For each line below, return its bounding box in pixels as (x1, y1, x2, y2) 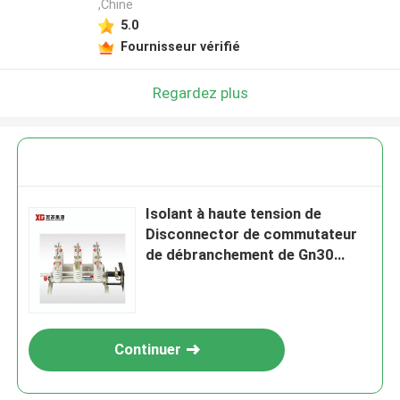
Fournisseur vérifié (120, 38, 240, 54)
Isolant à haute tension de (146, 204, 322, 223)
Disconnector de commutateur (146, 225, 358, 244)
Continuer (113, 340, 181, 359)
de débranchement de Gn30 (146, 246, 335, 264)
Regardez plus (152, 83, 248, 102)
